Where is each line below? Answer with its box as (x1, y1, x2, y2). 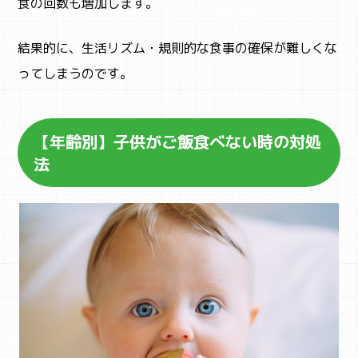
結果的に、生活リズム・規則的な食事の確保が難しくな (18, 38, 338, 57)
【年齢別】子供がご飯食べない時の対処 (34, 129, 322, 153)
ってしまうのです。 (18, 64, 133, 82)
